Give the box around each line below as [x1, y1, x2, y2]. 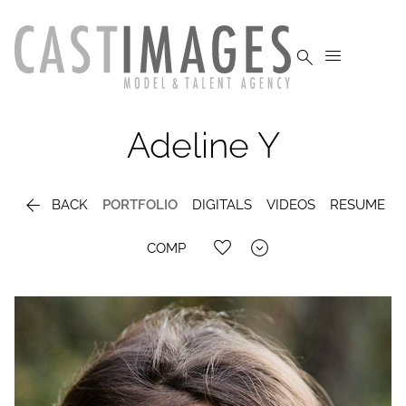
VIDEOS [266, 197, 315, 214]
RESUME [329, 197, 385, 214]
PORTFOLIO [101, 197, 178, 214]
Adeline [126, 124, 249, 166]
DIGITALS [191, 197, 252, 214]
